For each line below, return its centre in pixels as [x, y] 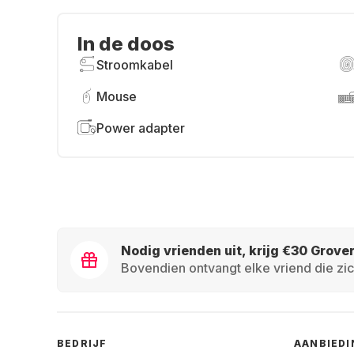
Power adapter [141, 128]
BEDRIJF [82, 343]
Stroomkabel [135, 65]
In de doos [126, 44]
